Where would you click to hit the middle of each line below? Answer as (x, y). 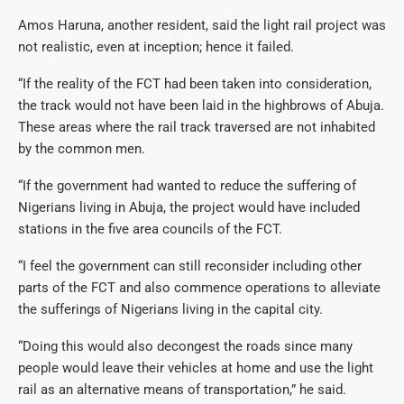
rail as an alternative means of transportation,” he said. (182, 390)
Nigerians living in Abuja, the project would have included (189, 208)
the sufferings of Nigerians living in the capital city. (170, 310)
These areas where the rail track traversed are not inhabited (197, 128)
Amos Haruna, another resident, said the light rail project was (202, 26)
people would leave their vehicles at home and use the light (196, 368)
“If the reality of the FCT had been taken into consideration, (195, 84)
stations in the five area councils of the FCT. (150, 230)
